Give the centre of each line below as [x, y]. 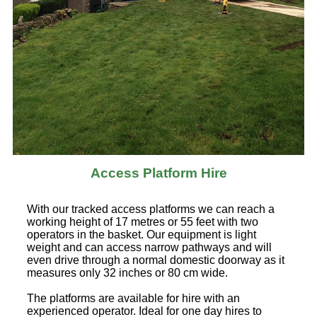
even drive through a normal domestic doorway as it [156, 260]
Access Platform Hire [158, 173]
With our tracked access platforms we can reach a [151, 209]
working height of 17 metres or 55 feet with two [143, 221]
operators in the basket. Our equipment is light [142, 234]
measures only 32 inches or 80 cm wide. [127, 272]
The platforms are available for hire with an [133, 298]
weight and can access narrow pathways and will [149, 247]
